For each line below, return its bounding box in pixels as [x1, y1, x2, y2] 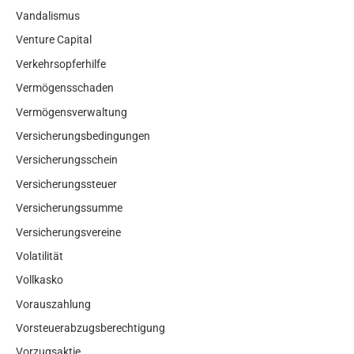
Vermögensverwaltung [16, 105, 127, 119]
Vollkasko [16, 273, 63, 287]
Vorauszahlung [16, 297, 91, 311]
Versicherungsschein [16, 153, 118, 167]
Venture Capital [16, 33, 92, 47]
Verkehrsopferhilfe [16, 57, 106, 70]
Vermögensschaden [16, 81, 114, 95]
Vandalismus [16, 9, 80, 22]
